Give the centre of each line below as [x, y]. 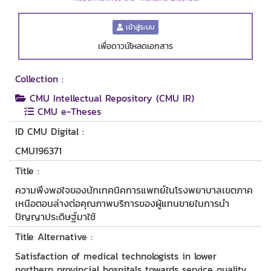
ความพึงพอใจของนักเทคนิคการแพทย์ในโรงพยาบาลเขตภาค [134, 190]
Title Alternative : [54, 237]
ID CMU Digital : [50, 132]
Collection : [39, 79]
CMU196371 [38, 151]
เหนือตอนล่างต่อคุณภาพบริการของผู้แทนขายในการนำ [122, 204]
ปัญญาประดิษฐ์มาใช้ [55, 217]
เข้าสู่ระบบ [139, 28]
